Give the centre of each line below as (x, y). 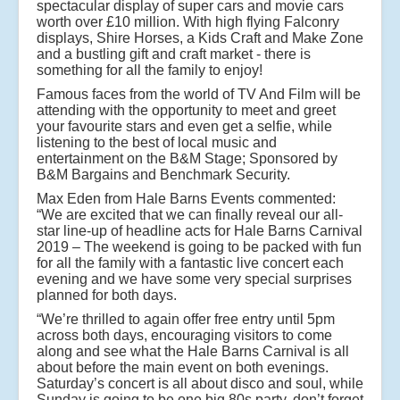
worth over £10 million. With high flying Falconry (188, 22)
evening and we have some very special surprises (194, 279)
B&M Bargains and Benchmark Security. (163, 175)
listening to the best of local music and (157, 143)
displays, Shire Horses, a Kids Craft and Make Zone (200, 38)
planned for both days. (107, 296)
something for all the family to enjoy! (150, 71)
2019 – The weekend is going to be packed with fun (199, 247)
